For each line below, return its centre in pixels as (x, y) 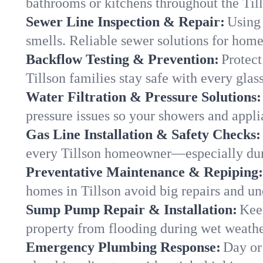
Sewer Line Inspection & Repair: (125, 22)
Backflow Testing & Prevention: (122, 59)
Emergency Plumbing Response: (123, 247)
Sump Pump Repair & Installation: (131, 210)
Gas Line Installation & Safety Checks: (143, 134)
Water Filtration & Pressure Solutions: (144, 97)
